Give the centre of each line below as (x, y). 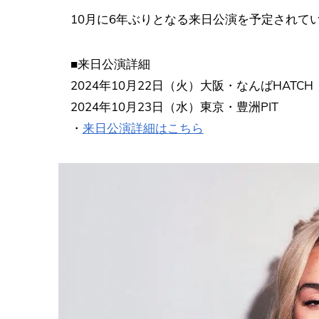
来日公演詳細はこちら (143, 128)
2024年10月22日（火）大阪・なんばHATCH (192, 85)
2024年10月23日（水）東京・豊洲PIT (174, 107)
